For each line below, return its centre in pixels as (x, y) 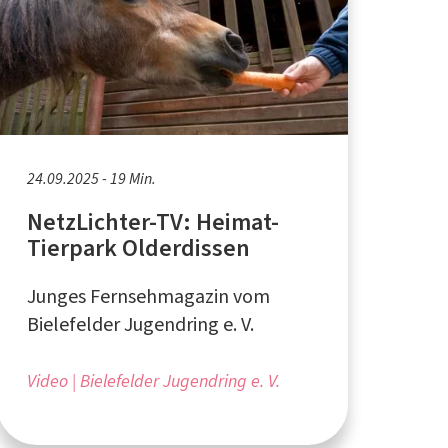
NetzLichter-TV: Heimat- (153, 221)
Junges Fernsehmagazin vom (148, 296)
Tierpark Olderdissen (138, 247)
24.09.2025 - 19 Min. (91, 178)
